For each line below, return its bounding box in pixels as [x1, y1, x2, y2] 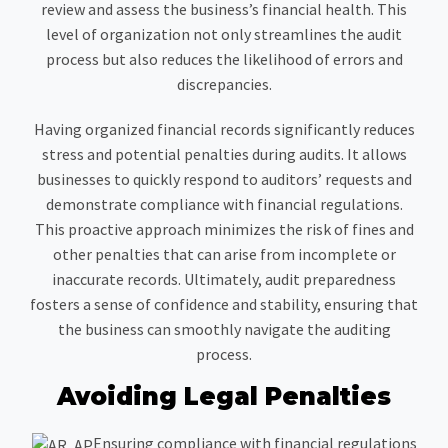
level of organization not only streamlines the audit [46, 24, 402, 45]
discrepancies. [176, 74, 272, 95]
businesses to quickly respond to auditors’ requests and [36, 169, 412, 190]
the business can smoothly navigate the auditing [57, 319, 391, 340]
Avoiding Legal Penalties [57, 382, 391, 412]
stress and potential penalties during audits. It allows [41, 144, 407, 165]
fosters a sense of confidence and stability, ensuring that [30, 294, 418, 315]
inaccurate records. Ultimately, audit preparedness [52, 269, 396, 290]
